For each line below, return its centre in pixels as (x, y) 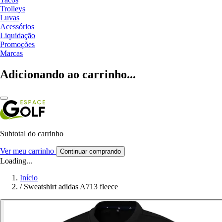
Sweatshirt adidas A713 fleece (71, 186)
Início (29, 177)
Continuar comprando (90, 151)
